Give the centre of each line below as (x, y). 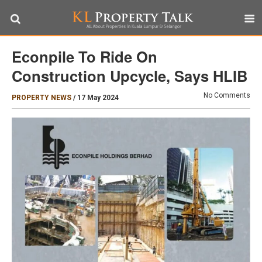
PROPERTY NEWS (42, 98)
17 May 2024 (98, 98)
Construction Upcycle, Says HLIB (130, 76)
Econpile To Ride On (85, 56)
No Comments (227, 95)
